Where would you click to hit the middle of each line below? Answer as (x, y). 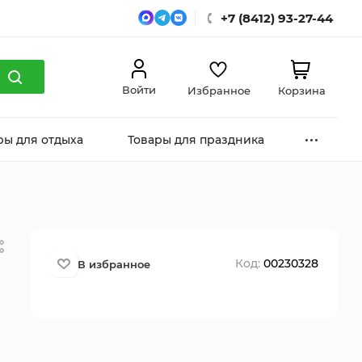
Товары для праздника (196, 140)
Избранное (219, 90)
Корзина (301, 90)
